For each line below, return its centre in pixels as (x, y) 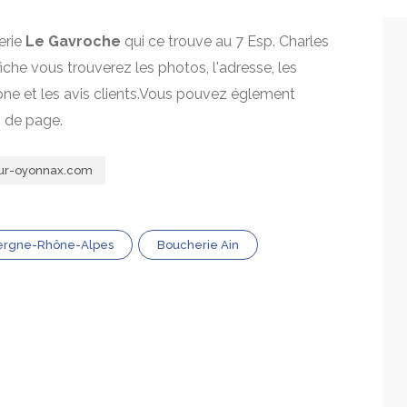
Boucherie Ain (198, 245)
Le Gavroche (73, 41)
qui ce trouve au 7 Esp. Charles (225, 41)
